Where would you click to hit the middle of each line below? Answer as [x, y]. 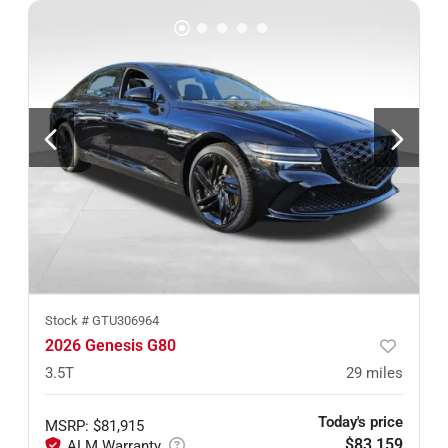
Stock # [68, 320]
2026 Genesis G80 [110, 345]
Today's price [360, 421]
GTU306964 [125, 320]
